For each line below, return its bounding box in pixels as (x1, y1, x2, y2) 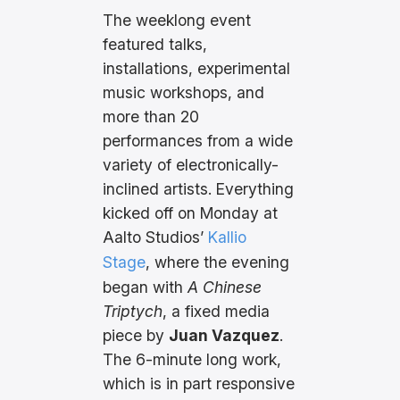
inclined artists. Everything (103, 179, 295, 198)
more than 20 (103, 106, 200, 126)
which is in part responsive (103, 373, 296, 393)
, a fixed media (162, 301, 271, 321)
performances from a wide (103, 130, 294, 150)
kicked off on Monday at (103, 203, 279, 222)
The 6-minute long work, (103, 349, 282, 369)
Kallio (208, 227, 247, 246)
